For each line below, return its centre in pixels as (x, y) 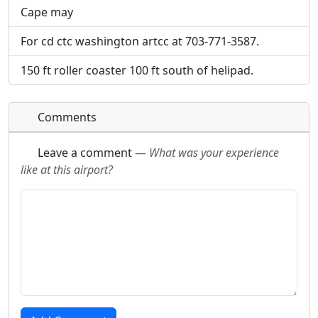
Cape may (47, 12)
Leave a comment (85, 153)
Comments (66, 117)
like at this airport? (67, 170)
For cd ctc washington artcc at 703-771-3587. (140, 41)
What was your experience (214, 153)
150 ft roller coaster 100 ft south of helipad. (137, 70)
